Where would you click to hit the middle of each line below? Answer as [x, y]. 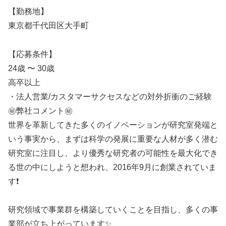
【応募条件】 [32, 54]
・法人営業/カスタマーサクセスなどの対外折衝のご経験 [110, 96]
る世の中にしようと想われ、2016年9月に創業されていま [112, 167]
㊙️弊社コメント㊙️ [40, 110]
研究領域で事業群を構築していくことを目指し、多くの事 [113, 210]
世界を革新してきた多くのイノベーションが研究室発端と [113, 125]
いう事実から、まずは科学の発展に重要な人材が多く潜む [113, 139]
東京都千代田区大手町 [48, 25]
